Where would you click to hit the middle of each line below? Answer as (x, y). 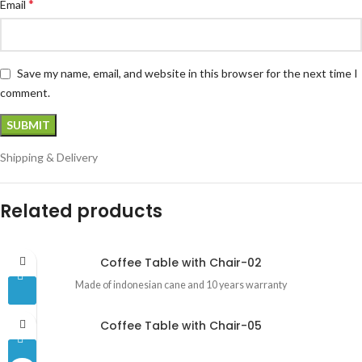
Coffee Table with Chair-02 (181, 262)
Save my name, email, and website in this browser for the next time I (187, 74)
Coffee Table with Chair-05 (181, 325)
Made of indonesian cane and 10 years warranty (181, 284)
